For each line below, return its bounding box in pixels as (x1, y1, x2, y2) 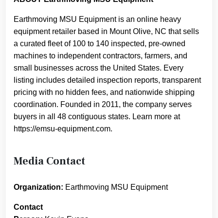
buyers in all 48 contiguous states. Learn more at (14, 112, 180, 121)
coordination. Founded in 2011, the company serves (14, 100, 192, 109)
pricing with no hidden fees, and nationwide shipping (14, 88, 195, 96)
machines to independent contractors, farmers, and (14, 51, 187, 60)
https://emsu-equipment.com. (14, 124, 112, 133)
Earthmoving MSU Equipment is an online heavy (14, 15, 181, 23)
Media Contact (14, 154, 85, 168)
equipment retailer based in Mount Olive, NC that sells (14, 27, 199, 36)
